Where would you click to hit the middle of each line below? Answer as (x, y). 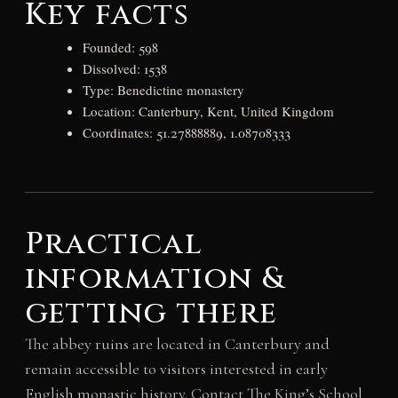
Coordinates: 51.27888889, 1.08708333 (186, 132)
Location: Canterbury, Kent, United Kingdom (208, 111)
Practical (114, 245)
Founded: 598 (120, 47)
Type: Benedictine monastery (163, 89)
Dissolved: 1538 (124, 68)
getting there (151, 314)
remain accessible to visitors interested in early (176, 369)
